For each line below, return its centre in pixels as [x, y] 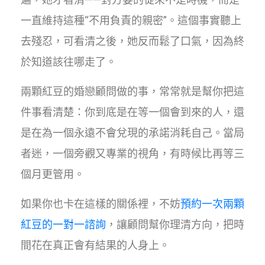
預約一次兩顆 [212, 203]
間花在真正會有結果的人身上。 [95, 245]
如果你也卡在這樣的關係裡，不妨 [101, 203]
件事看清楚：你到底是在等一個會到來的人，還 [132, 112]
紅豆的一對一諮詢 [63, 224]
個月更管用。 [53, 174]
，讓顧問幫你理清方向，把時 [175, 224]
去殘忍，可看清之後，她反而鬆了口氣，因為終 [132, 41]
